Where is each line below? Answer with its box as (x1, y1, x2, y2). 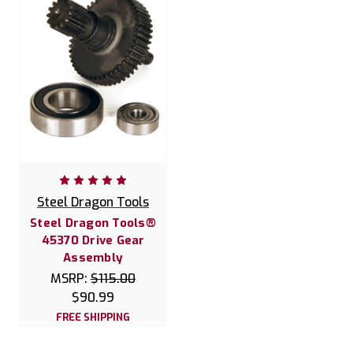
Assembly (63, 250, 123, 266)
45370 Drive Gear (41, 232, 145, 249)
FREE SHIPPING (56, 310, 130, 325)
